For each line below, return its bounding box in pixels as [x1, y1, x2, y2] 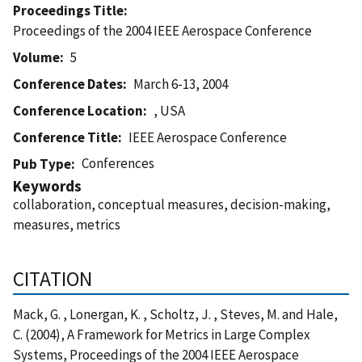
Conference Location [13, 101, 143, 120]
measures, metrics [13, 215, 120, 234]
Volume [13, 48, 60, 66]
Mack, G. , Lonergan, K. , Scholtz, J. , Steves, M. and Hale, [13, 305, 338, 323]
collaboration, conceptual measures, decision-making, [13, 195, 330, 213]
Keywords [13, 175, 82, 196]
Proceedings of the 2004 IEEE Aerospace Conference [13, 21, 312, 40]
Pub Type [13, 154, 71, 173]
